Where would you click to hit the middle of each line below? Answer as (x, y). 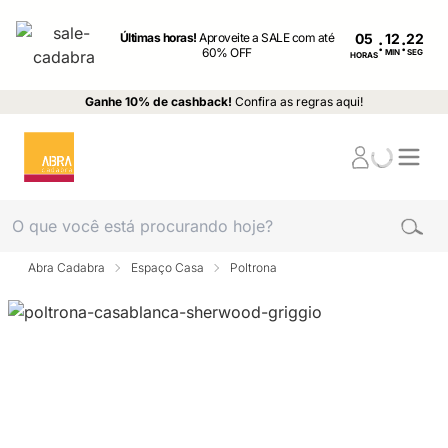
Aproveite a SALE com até (267, 37)
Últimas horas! (159, 37)
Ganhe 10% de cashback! (158, 101)
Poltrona (253, 267)
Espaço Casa (167, 267)
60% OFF (227, 52)
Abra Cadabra (66, 267)
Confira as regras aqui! (299, 101)
